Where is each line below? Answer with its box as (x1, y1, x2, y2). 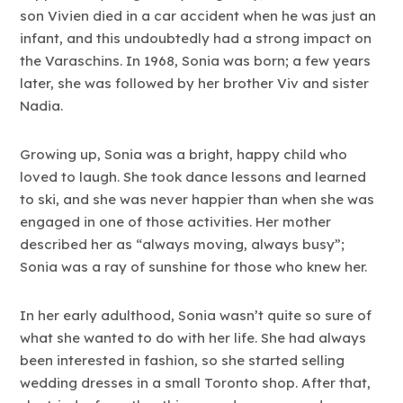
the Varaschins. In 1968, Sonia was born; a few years (20, 51, 372, 69)
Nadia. (20, 96, 64, 114)
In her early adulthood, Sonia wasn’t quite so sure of (20, 307, 372, 325)
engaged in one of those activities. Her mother (20, 213, 332, 231)
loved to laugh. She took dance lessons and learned (20, 168, 367, 186)
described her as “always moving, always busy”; (20, 236, 345, 254)
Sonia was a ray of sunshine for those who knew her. (20, 258, 368, 276)
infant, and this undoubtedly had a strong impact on (20, 29, 372, 47)
